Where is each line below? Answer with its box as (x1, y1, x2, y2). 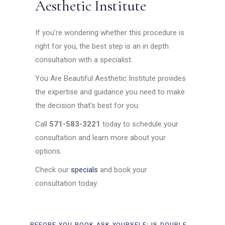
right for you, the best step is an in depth (35, 41, 169, 51)
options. (35, 146, 62, 156)
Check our (35, 165, 71, 174)
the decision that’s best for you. (35, 100, 140, 110)
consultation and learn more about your (35, 133, 166, 142)
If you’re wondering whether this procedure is (35, 28, 185, 37)
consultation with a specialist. (35, 55, 133, 64)
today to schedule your (100, 119, 179, 129)
